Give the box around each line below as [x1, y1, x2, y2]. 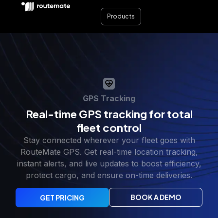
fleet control [76, 121, 142, 134]
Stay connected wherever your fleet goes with [23, 135, 195, 145]
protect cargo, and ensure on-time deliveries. [26, 170, 192, 180]
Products [107, 13, 135, 20]
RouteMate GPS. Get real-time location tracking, [20, 147, 198, 157]
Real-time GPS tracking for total [25, 107, 193, 121]
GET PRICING [40, 193, 85, 202]
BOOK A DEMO [130, 193, 182, 202]
